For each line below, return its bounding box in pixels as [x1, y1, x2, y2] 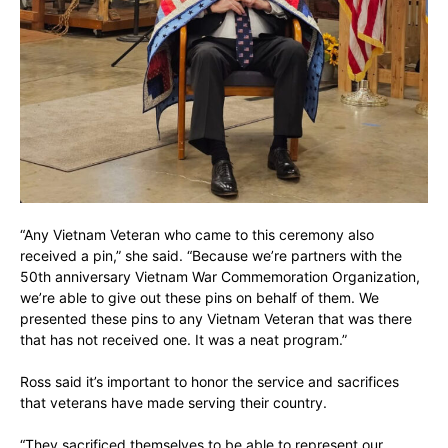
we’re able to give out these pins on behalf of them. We [20, 289, 379, 307]
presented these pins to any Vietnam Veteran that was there [20, 310, 412, 328]
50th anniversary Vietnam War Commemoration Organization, [20, 268, 420, 286]
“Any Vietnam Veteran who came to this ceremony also [20, 226, 374, 244]
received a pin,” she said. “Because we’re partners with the [20, 247, 402, 265]
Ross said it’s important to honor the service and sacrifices [20, 373, 399, 391]
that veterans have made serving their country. [20, 394, 327, 412]
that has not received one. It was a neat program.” [20, 331, 347, 349]
